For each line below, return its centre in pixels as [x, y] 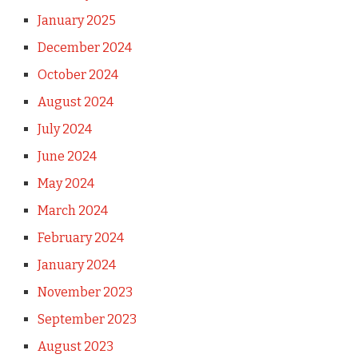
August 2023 [75, 346]
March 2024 [72, 210]
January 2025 [76, 20]
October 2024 [78, 74]
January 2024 [76, 265]
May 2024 [66, 183]
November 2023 [85, 292]
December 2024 [84, 47]
